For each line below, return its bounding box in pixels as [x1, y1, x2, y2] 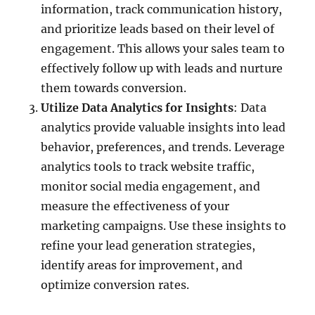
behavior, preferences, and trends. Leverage [41, 139, 285, 154]
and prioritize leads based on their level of [41, 21, 275, 36]
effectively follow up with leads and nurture [41, 60, 283, 75]
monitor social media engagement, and [41, 179, 261, 193]
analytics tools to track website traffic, [41, 159, 255, 174]
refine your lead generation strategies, [41, 238, 256, 252]
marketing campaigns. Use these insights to [41, 218, 287, 233]
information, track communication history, [41, 1, 283, 16]
